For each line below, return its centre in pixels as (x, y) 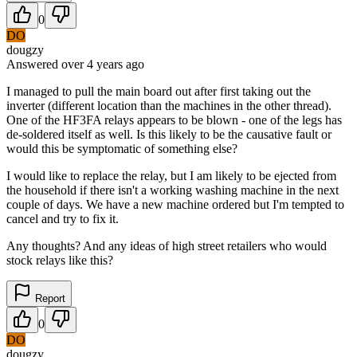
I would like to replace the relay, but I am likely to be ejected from (171, 175)
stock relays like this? (60, 260)
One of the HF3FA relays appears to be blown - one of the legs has (174, 120)
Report (49, 298)
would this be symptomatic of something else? (122, 148)
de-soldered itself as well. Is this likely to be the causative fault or (169, 134)
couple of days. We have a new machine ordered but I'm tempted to (175, 204)
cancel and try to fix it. (63, 218)
